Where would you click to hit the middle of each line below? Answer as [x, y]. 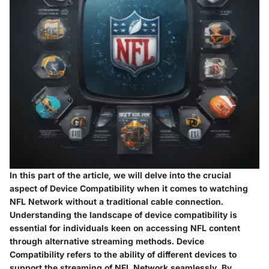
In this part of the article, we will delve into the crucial [120, 175]
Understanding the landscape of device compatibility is [123, 214]
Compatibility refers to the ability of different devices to [123, 254]
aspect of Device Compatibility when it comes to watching [129, 188]
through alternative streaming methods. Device [107, 241]
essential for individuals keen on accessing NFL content [125, 228]
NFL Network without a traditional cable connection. [116, 201]
